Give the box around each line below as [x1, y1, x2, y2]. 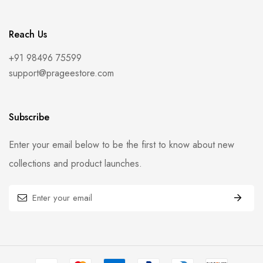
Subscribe [9, 110, 49, 124]
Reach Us [9, 27, 47, 41]
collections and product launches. [9, 156, 142, 170]
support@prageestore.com [9, 66, 114, 80]
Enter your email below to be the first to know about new [9, 137, 234, 151]
